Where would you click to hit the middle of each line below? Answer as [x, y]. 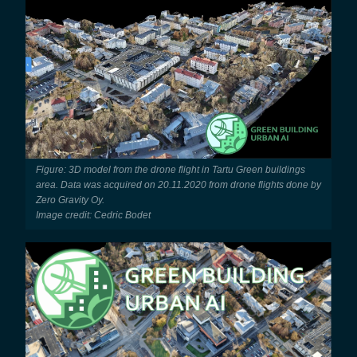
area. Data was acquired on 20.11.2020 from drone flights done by [178, 184]
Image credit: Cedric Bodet [93, 215]
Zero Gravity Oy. [70, 200]
